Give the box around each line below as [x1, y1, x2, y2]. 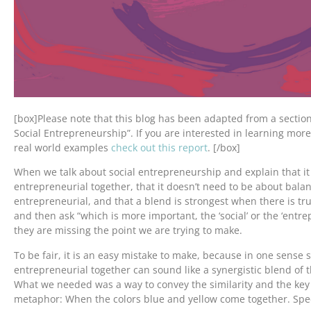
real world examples [14, 140, 111, 154]
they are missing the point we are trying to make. [14, 224, 242, 237]
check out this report [111, 140, 208, 154]
